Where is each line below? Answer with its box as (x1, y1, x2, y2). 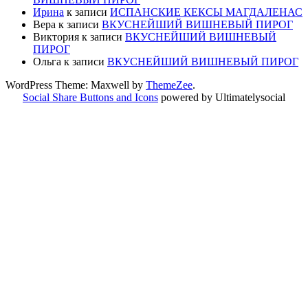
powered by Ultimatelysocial (158, 91, 285, 103)
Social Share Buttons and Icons (23, 91, 158, 103)
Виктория (33, 30, 79, 43)
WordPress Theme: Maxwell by (5, 78, 146, 91)
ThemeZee (146, 78, 192, 91)
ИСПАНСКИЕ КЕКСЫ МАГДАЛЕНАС (110, 5, 302, 18)
